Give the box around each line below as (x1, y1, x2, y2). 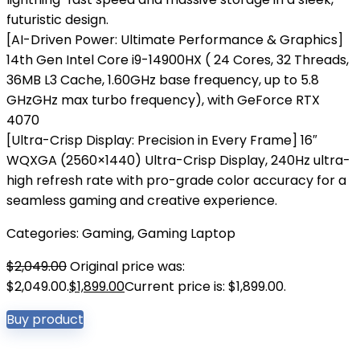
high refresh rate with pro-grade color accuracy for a (6, 171, 346, 190)
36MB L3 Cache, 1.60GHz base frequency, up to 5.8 (6, 71, 319, 89)
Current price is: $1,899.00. (125, 277, 286, 296)
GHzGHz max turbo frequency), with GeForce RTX (6, 91, 320, 109)
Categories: (6, 224, 82, 243)
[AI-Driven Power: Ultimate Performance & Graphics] (6, 31, 343, 49)
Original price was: (70, 257, 185, 276)
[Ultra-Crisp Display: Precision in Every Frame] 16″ (6, 131, 317, 149)
